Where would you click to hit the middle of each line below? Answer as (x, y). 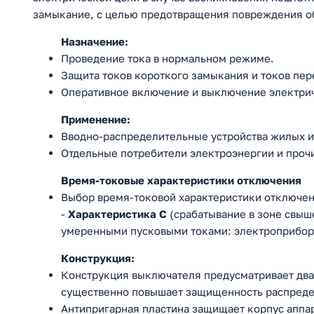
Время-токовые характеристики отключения (181, 180)
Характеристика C (117, 214)
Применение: (96, 120)
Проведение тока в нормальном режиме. (168, 59)
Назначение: (95, 42)
